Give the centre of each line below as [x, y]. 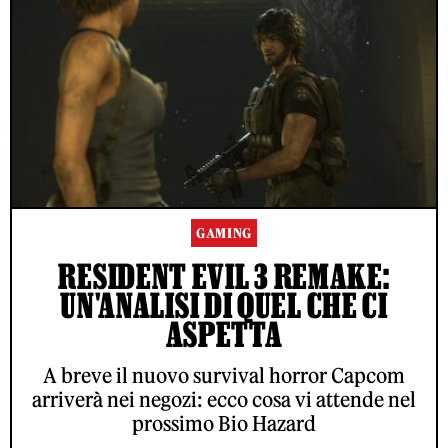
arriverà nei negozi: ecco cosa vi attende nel [224, 400]
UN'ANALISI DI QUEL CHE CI [224, 305]
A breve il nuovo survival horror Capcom [224, 376]
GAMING [224, 234]
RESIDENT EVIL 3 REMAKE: [224, 276]
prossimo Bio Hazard [224, 424]
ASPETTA [224, 334]
